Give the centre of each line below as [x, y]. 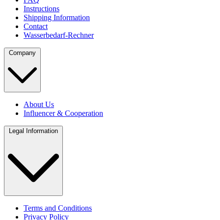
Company [22, 53]
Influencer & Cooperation [63, 113]
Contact [36, 26]
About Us [39, 105]
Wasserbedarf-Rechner [59, 35]
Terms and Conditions [58, 208]
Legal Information [33, 131]
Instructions [41, 8]
